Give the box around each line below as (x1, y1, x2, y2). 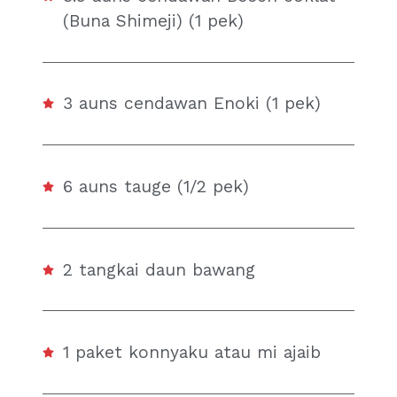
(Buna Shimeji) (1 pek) (63, 10, 245, 31)
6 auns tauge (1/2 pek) (63, 175, 250, 197)
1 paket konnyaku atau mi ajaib (63, 342, 322, 363)
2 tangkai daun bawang (63, 259, 256, 280)
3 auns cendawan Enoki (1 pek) (63, 93, 322, 114)
